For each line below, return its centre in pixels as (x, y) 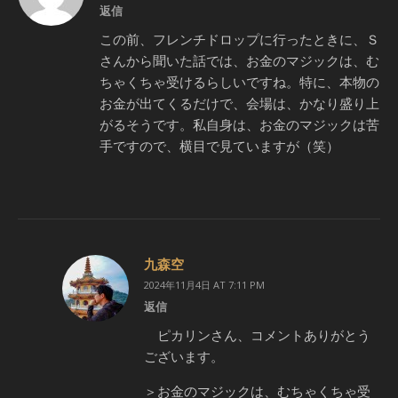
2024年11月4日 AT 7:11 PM (204, 285)
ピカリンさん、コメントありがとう (257, 335)
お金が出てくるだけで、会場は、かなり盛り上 (239, 103)
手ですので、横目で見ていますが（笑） (219, 146)
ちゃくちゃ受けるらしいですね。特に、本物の (239, 82)
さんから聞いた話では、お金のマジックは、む (239, 60)
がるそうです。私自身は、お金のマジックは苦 (239, 124)
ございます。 (184, 356)
